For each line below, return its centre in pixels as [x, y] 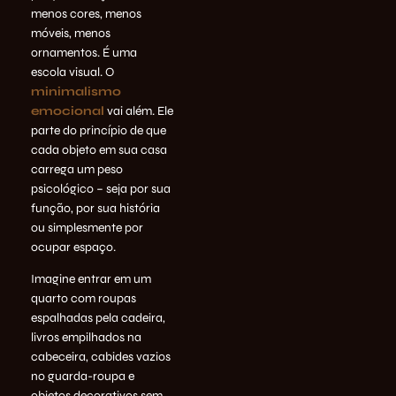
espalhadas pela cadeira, [98, 317]
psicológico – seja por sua [101, 188]
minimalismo [76, 91]
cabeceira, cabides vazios [101, 356]
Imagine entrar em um [91, 278]
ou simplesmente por [87, 227]
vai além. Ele [139, 110]
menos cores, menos [86, 13]
